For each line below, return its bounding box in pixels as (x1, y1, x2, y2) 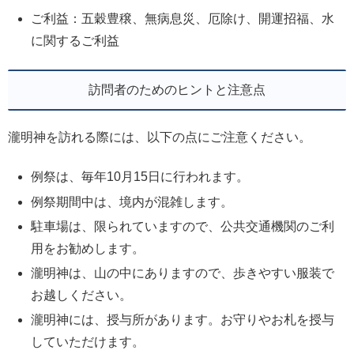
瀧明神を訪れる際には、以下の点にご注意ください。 (8, 130, 311, 145)
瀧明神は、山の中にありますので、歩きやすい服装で (31, 266, 335, 281)
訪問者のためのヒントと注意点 (88, 82, 265, 96)
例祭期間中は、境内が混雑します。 (31, 194, 234, 209)
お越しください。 (31, 288, 133, 303)
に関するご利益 (31, 33, 120, 47)
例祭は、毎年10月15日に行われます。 (31, 170, 250, 184)
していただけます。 (31, 335, 145, 349)
